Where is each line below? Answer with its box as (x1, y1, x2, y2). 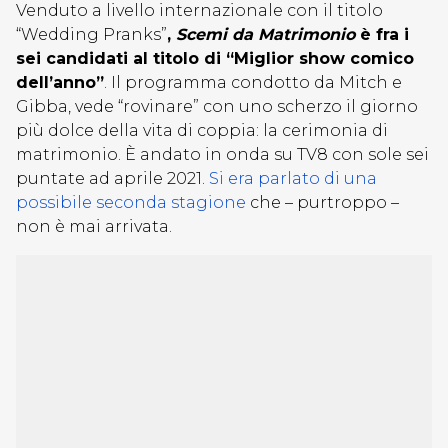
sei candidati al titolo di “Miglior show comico (16, 49, 414, 68)
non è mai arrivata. (16, 217, 176, 236)
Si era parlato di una (209, 169, 377, 188)
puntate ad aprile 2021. (16, 169, 209, 188)
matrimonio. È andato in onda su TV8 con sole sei (16, 145, 429, 164)
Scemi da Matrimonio (176, 25, 355, 44)
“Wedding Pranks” (16, 25, 167, 44)
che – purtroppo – (246, 193, 399, 212)
